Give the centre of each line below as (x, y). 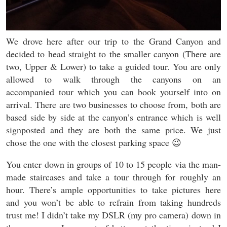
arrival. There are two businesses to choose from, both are (113, 105)
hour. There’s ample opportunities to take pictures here (113, 190)
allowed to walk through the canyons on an (113, 79)
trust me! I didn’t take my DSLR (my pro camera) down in (113, 215)
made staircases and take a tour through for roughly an (113, 177)
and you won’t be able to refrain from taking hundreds (113, 202)
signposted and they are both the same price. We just (113, 130)
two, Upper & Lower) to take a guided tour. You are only (113, 67)
